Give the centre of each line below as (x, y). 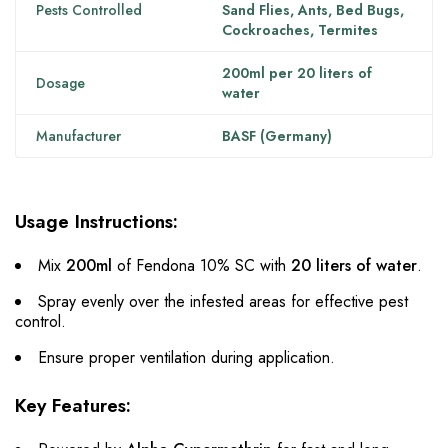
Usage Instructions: (96, 221)
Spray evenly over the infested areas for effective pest (223, 301)
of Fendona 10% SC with (201, 265)
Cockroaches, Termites (300, 30)
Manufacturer (78, 136)
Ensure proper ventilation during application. (186, 357)
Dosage (60, 83)
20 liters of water (354, 265)
